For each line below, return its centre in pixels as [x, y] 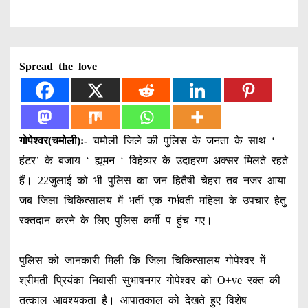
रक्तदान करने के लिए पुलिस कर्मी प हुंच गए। [115, 220]
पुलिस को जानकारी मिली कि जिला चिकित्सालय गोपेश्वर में [142, 260]
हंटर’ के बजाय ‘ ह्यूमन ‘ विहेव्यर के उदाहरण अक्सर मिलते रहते [153, 160]
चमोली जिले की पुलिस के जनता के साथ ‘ [181, 140]
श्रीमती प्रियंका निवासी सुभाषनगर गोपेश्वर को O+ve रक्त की [150, 280]
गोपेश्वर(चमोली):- [53, 140]
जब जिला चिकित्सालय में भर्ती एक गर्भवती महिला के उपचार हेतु [152, 200]
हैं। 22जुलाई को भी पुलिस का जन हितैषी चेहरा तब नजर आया [152, 180]
